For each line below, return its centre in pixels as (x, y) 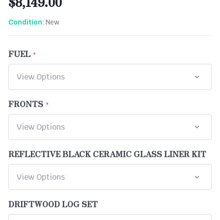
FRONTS (26, 103)
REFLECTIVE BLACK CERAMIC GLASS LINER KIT (107, 153)
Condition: (26, 22)
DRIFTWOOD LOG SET (53, 204)
